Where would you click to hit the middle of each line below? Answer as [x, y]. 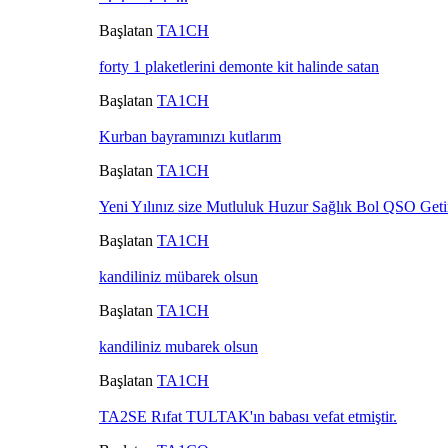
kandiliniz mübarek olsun [178, 276]
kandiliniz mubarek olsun [178, 346]
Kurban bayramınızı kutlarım [190, 136]
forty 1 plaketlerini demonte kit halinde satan [239, 66]
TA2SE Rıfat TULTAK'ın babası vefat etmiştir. [248, 416]
